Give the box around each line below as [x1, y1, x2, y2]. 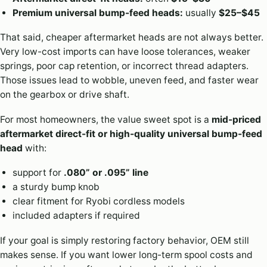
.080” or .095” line [63, 167, 148, 179]
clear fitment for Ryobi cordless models [12, 195, 185, 207]
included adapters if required [12, 210, 140, 222]
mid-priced [212, 113, 261, 125]
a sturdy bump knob [12, 181, 100, 193]
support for [12, 167, 64, 179]
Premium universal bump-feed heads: [12, 7, 183, 18]
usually [182, 7, 219, 18]
